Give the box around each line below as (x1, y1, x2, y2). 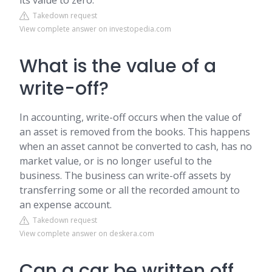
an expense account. (19, 198, 112, 211)
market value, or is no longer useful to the (19, 154, 212, 168)
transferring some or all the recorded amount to (19, 183, 240, 197)
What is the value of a (19, 53, 216, 79)
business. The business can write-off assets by (19, 169, 231, 182)
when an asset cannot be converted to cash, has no (19, 140, 252, 153)
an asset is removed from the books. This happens (19, 125, 250, 138)
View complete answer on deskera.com (19, 228, 154, 239)
